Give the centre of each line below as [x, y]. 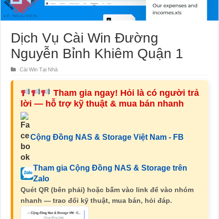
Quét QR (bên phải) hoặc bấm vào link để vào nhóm [107, 190]
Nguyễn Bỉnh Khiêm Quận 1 [97, 54]
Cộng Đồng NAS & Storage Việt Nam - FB [107, 137]
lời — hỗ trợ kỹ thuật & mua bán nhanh [102, 104]
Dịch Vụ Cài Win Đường [85, 38]
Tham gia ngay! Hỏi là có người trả [126, 93]
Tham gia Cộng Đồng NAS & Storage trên [110, 168]
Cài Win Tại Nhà [39, 70]
